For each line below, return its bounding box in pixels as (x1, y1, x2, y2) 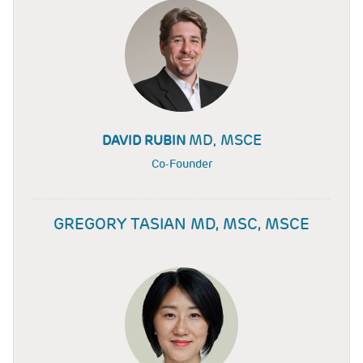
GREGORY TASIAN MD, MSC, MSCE (53, 214, 310, 235)
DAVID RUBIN (101, 132, 189, 150)
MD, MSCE (188, 130, 262, 150)
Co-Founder (151, 156, 212, 172)
